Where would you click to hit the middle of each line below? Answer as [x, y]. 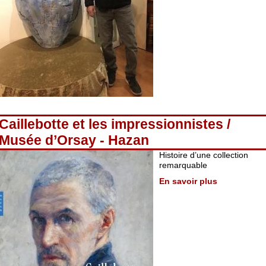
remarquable [183, 165]
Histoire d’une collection [204, 155]
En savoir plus [188, 181]
